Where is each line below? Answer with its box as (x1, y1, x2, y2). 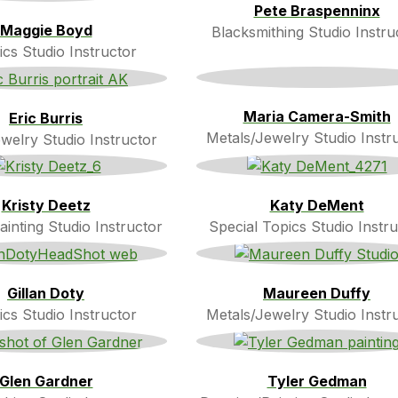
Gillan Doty (7, 284, 84, 303)
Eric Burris (9, 108, 83, 127)
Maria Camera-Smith (243, 107, 391, 126)
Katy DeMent (269, 196, 364, 215)
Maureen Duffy (263, 284, 370, 303)
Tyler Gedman (267, 371, 367, 390)
